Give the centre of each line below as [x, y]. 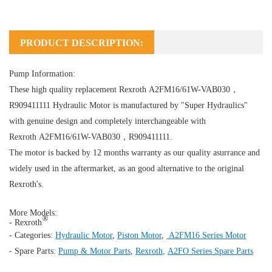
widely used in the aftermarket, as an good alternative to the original [127, 168]
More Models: [33, 212]
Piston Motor [139, 235]
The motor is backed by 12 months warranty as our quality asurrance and [134, 152]
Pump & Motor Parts [94, 251]
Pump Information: [42, 73]
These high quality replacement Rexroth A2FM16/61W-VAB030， [124, 89]
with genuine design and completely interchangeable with [107, 121]
